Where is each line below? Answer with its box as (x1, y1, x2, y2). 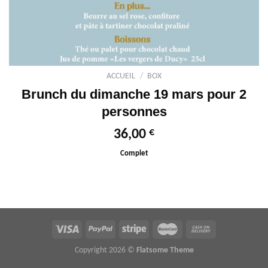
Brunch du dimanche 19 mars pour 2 (22, 86, 246, 102)
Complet (120, 149, 148, 157)
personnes (101, 103, 167, 119)
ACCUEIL (106, 72, 136, 80)
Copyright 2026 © (74, 245, 136, 255)
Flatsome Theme (136, 245, 194, 255)
